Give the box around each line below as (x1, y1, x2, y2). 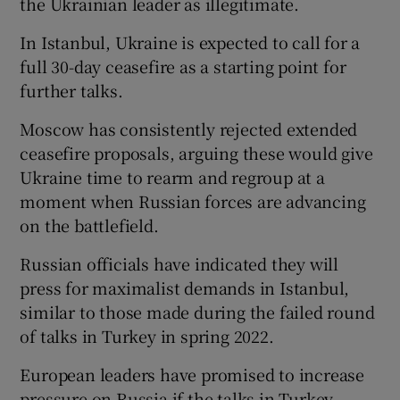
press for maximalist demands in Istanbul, (20, 275, 350, 299)
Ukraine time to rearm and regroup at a (20, 164, 325, 188)
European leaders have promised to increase (20, 362, 365, 386)
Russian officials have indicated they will (20, 251, 339, 275)
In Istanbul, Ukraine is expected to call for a (20, 29, 361, 54)
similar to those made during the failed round (20, 299, 375, 323)
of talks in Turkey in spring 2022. (20, 323, 274, 347)
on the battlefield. (20, 212, 159, 237)
